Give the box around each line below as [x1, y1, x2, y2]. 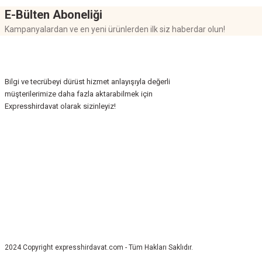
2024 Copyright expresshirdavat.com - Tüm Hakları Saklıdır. [5, 243, 193, 251]
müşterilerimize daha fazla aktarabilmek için [5, 89, 153, 98]
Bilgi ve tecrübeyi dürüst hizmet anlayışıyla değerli [5, 77, 170, 86]
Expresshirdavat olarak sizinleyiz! [5, 101, 116, 111]
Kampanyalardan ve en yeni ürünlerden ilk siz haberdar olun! [5, 24, 225, 34]
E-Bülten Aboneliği [5, 7, 102, 22]
